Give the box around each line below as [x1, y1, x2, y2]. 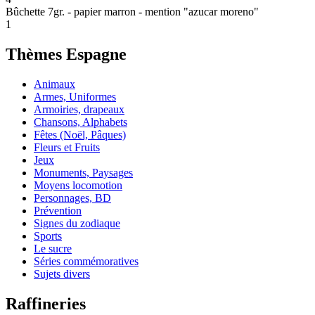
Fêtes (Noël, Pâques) [34, 128, 126, 141]
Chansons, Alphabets [34, 115, 127, 128]
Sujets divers [34, 267, 90, 280]
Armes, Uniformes [34, 90, 116, 103]
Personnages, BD [34, 191, 111, 204]
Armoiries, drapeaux [34, 103, 124, 115]
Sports [34, 229, 62, 242]
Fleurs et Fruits [34, 141, 100, 153]
